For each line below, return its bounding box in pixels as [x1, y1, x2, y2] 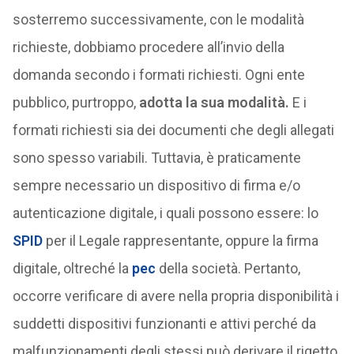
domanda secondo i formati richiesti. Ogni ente [12, 66, 305, 83]
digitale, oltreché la [12, 260, 132, 277]
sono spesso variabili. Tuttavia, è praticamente [12, 149, 301, 166]
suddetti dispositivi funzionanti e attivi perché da [12, 315, 316, 332]
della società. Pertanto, [155, 260, 300, 277]
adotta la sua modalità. [138, 94, 289, 111]
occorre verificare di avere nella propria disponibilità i [12, 288, 339, 304]
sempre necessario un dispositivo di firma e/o [12, 177, 300, 194]
